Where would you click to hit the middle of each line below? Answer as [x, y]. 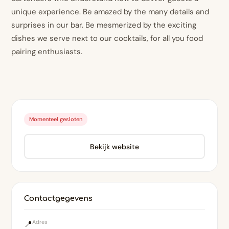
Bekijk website [114, 146]
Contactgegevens [59, 199]
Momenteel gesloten [56, 119]
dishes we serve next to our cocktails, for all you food [107, 38]
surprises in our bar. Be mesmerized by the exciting [104, 25]
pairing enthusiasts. [47, 52]
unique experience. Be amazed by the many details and [110, 12]
